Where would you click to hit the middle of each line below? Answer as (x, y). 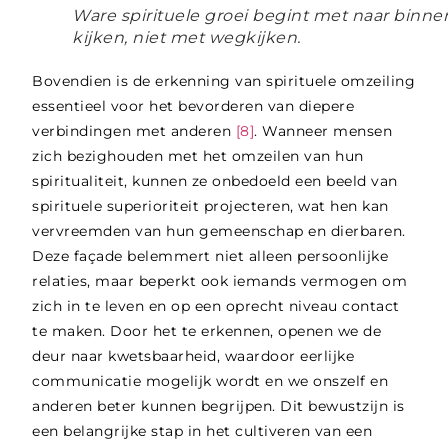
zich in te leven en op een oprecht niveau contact (216, 305)
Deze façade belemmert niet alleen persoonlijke (210, 255)
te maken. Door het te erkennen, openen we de (207, 330)
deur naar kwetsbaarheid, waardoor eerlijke (193, 355)
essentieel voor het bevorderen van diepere (193, 105)
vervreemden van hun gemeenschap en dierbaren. (219, 230)
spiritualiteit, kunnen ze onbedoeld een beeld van (215, 180)
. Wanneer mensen (323, 130)
